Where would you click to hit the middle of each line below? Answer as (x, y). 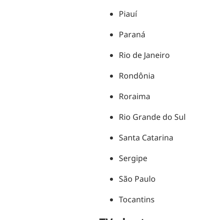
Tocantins (137, 200)
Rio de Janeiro (144, 55)
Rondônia (137, 76)
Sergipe (133, 158)
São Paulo (137, 179)
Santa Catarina (146, 138)
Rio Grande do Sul (152, 117)
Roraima (134, 96)
